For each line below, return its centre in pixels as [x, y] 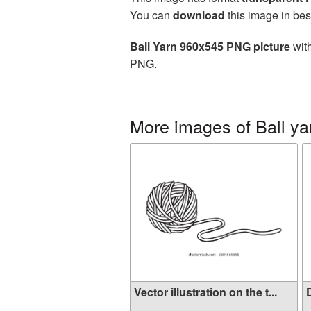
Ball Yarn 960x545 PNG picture [210, 46]
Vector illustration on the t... [205, 292]
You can [151, 15]
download [199, 15]
